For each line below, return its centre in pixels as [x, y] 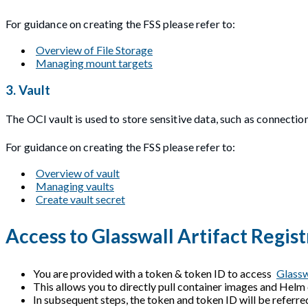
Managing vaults [75, 186]
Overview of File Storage [94, 49]
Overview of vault [78, 173]
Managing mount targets [94, 63]
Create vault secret [80, 199]
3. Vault [28, 90]
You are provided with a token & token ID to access [153, 273]
